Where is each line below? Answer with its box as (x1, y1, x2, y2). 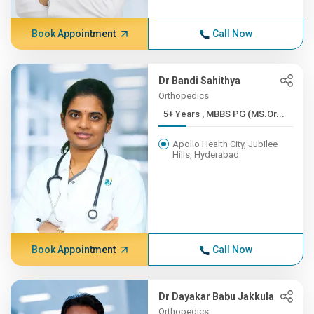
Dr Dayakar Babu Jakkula (158, 291, 275, 302)
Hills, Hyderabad (172, 149, 240, 160)
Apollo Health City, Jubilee (172, 139, 278, 149)
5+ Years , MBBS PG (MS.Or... (202, 109, 285, 119)
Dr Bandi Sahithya (158, 75, 241, 86)
